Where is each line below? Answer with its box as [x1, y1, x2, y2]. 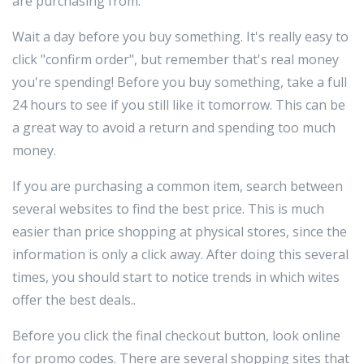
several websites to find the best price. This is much [12, 199, 324, 218]
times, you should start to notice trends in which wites [12, 267, 340, 286]
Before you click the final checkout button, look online [12, 326, 340, 344]
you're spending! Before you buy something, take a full [12, 72, 347, 91]
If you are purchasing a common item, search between [12, 176, 343, 195]
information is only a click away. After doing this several [12, 245, 349, 263]
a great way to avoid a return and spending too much [12, 118, 336, 136]
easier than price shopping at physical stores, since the [12, 222, 347, 240]
